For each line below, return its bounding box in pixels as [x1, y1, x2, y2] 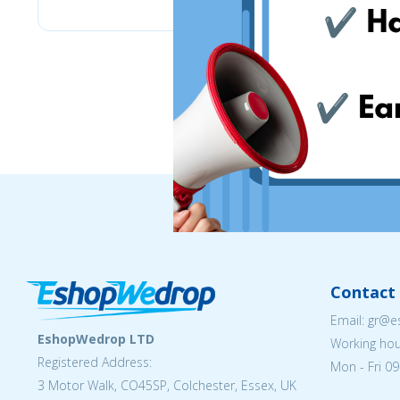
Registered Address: [37, 354, 152, 371]
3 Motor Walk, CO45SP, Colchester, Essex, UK [37, 377, 296, 394]
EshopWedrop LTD [37, 330, 154, 347]
